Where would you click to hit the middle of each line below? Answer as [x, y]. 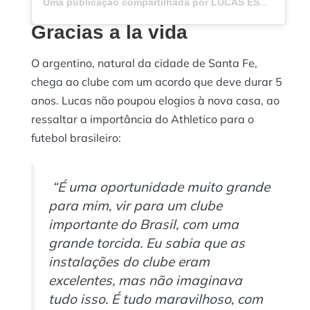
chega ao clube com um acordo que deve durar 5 [157, 81]
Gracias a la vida [109, 32]
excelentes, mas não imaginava [145, 280]
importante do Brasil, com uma [144, 224]
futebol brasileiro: [76, 137]
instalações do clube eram [129, 261]
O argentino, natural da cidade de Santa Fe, [144, 63]
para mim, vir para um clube [135, 205]
